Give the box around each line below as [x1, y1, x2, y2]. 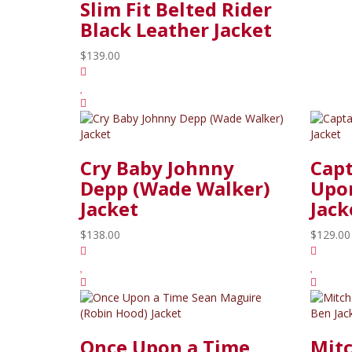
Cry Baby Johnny [80, 154, 234, 181]
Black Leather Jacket [80, 16, 272, 42]
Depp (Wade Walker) [80, 174, 270, 201]
